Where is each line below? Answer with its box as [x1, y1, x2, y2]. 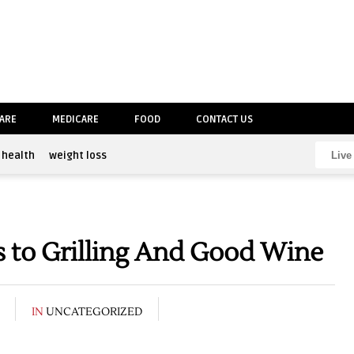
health [2, 149, 35, 162]
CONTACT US [196, 113, 253, 126]
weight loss [49, 149, 107, 162]
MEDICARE [52, 113, 99, 126]
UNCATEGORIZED [46, 305, 142, 319]
